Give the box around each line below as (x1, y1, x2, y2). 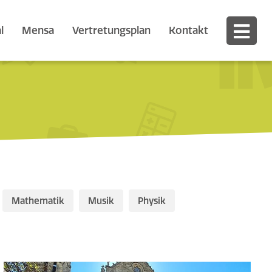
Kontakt (168, 24, 208, 36)
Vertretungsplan (72, 24, 151, 36)
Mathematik (12, 195, 64, 206)
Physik (138, 195, 166, 206)
